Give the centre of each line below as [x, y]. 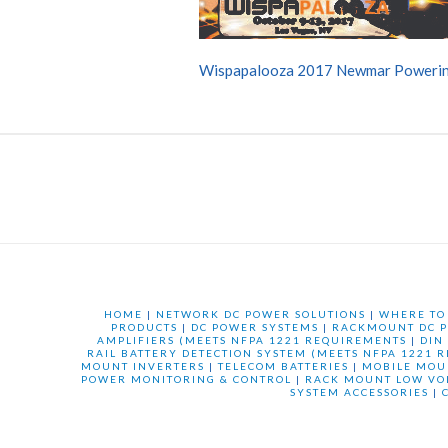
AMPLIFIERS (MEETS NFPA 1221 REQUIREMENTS [251, 339]
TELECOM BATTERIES [283, 365]
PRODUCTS [144, 326]
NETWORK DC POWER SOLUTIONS [260, 313]
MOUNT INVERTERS [143, 365]
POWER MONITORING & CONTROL [186, 378]
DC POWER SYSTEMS [254, 326]
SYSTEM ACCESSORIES [359, 391]
